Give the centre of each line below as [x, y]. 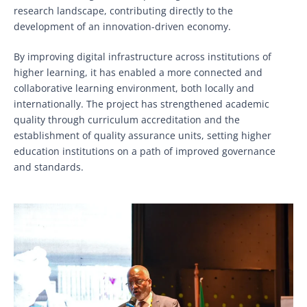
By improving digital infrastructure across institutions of [143, 57]
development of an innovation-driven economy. [122, 27]
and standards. [49, 167]
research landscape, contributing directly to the [123, 11]
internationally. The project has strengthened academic [142, 104]
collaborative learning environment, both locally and [134, 88]
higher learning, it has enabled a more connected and [138, 73]
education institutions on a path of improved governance [145, 151]
